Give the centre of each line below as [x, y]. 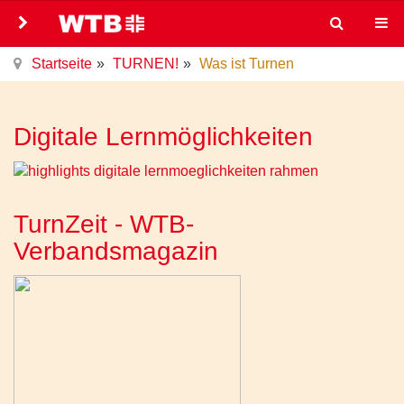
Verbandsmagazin [116, 251]
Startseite [62, 64]
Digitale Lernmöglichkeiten [163, 137]
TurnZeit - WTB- [104, 224]
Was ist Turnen [247, 64]
